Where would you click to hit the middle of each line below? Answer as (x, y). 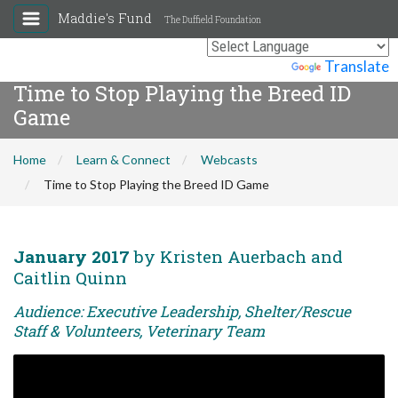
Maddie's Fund (107, 18)
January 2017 (72, 256)
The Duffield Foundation (213, 20)
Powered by (250, 66)
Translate (357, 66)
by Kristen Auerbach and (236, 256)
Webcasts (229, 159)
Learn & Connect (123, 159)
